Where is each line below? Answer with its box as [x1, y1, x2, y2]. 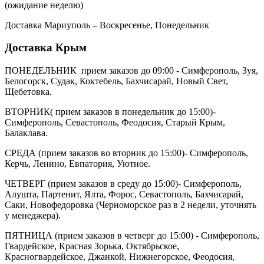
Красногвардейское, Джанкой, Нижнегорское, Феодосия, [5, 252, 235, 262]
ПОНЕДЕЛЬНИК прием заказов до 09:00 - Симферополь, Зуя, [5, 65, 258, 76]
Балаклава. [5, 128, 48, 138]
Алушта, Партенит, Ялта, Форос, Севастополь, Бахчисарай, [5, 189, 243, 200]
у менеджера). [5, 210, 61, 221]
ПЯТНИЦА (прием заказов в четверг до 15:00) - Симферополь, [5, 230, 259, 241]
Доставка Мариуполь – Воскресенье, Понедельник [5, 19, 209, 30]
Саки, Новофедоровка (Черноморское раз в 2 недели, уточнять [5, 200, 256, 210]
